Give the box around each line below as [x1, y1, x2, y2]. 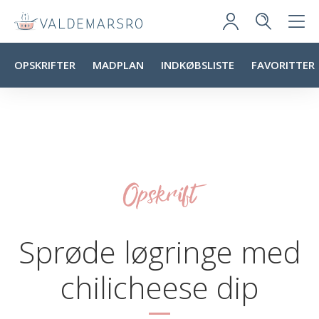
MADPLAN [93, 58, 144, 72]
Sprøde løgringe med [18, 231, 301, 272]
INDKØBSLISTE [161, 58, 234, 72]
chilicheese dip [61, 267, 258, 308]
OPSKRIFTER [14, 58, 75, 72]
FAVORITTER [251, 58, 315, 72]
